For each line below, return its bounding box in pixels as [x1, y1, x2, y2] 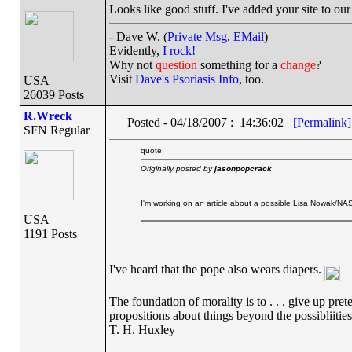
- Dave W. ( [108, 30, 167, 43]
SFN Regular [23, 123, 90, 137]
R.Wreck [23, 109, 72, 123]
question [155, 58, 197, 71]
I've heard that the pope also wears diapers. [108, 262, 324, 276]
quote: [140, 146, 164, 155]
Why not [108, 58, 156, 71]
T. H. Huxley [108, 323, 175, 336]
